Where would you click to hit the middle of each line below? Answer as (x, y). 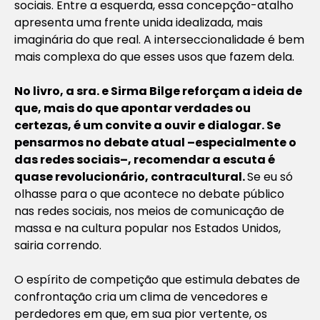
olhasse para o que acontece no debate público (149, 194)
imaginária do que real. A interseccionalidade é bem (159, 39)
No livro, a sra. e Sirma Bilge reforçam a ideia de (158, 91)
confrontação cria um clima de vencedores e (141, 296)
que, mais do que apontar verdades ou (132, 108)
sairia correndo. (58, 245)
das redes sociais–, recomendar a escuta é (145, 159)
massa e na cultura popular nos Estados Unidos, (147, 228)
